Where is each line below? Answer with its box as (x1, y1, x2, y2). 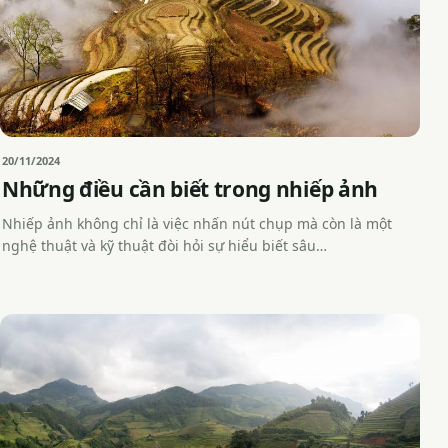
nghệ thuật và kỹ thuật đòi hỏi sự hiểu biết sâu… (2, 236, 327, 256)
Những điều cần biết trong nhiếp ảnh (2, 175, 378, 204)
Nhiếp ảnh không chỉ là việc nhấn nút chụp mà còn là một (2, 214, 392, 234)
